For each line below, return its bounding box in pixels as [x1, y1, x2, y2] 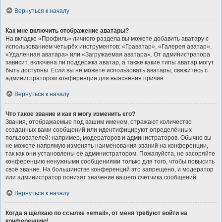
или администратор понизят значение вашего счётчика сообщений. [5, 174, 198, 181]
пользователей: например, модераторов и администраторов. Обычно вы [5, 134, 212, 141]
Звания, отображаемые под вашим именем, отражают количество [5, 118, 192, 125]
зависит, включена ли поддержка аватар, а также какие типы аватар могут [5, 59, 214, 66]
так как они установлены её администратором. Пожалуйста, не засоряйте [5, 150, 215, 157]
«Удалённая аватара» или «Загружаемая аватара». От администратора [5, 51, 210, 58]
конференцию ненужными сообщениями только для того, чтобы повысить [5, 158, 215, 165]
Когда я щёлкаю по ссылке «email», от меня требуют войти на [5, 210, 187, 217]
